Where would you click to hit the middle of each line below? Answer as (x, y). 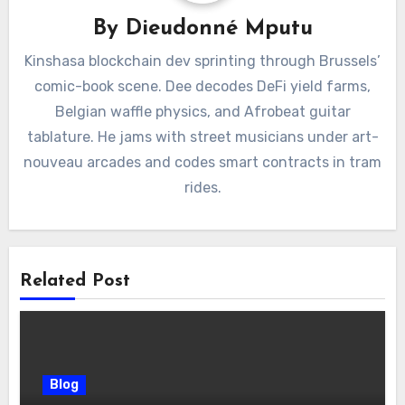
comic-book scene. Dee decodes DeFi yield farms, (202, 86)
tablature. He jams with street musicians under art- (202, 137)
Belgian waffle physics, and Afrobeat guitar (202, 111)
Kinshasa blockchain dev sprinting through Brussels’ (202, 61)
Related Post (75, 282)
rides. (202, 187)
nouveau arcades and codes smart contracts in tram (202, 162)
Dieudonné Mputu (219, 28)
